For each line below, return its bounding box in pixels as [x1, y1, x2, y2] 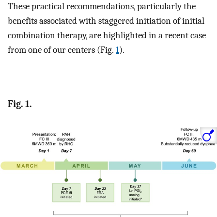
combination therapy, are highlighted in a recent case [8, 30, 206, 41]
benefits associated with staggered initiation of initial [8, 15, 204, 27]
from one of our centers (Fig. [8, 45, 116, 56]
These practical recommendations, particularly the [8, 1, 196, 12]
